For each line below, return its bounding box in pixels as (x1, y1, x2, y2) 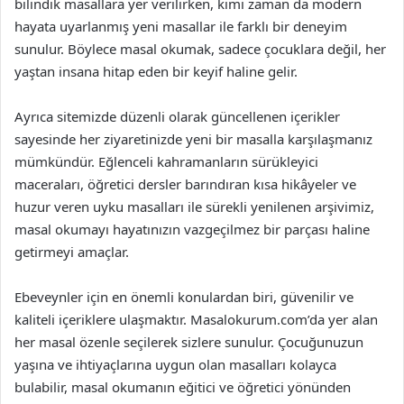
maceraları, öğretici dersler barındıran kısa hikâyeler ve (14, 175, 356, 193)
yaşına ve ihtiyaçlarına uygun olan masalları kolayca (14, 355, 336, 373)
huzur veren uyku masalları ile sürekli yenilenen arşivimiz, (14, 197, 374, 216)
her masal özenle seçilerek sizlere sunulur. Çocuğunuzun (14, 333, 363, 351)
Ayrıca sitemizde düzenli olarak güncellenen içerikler (14, 107, 340, 125)
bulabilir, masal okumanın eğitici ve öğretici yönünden (14, 378, 351, 396)
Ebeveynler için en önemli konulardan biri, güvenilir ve (14, 288, 353, 306)
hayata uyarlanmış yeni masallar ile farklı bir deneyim (14, 17, 347, 35)
